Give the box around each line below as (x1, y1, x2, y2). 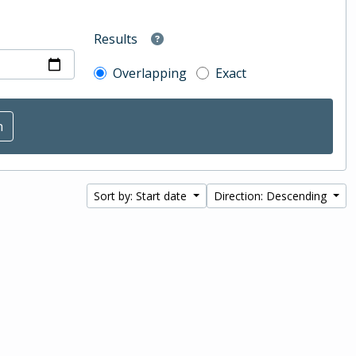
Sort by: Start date (94, 188, 191, 203)
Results (94, 30, 138, 48)
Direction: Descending (214, 188, 331, 203)
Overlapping (113, 64, 188, 82)
